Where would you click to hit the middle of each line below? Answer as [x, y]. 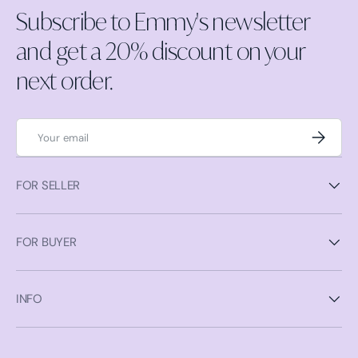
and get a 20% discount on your [161, 51]
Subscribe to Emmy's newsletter [163, 21]
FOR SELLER [48, 186]
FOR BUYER [46, 243]
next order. [65, 80]
